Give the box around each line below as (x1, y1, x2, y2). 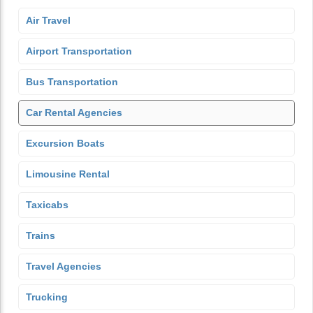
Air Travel (26, 15, 71, 26)
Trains (26, 230, 55, 241)
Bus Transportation (26, 76, 118, 87)
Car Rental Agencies (26, 107, 122, 118)
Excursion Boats (26, 138, 105, 149)
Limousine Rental (26, 168, 110, 180)
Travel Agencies (26, 261, 101, 272)
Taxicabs (26, 199, 68, 210)
